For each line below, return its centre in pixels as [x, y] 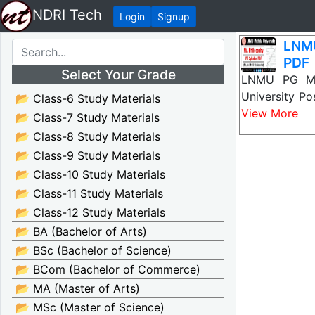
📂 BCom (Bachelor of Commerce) [108, 269]
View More [270, 113]
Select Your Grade [118, 74]
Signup [174, 16]
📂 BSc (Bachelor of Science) [94, 250]
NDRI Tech [67, 15]
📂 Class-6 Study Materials [88, 98]
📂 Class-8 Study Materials [88, 136]
